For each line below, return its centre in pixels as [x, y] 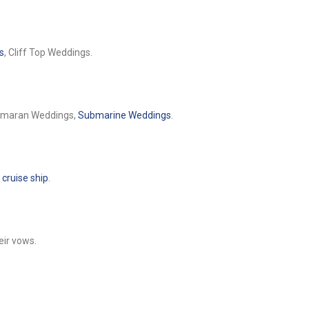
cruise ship [25, 178]
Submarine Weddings [124, 115]
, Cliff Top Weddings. [48, 52]
